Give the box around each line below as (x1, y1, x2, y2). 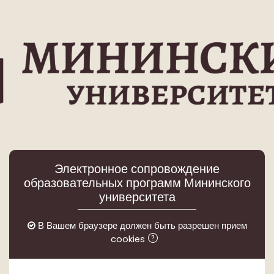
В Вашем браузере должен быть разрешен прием (35, 220, 247, 232)
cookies (111, 232, 147, 245)
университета (98, 188, 176, 206)
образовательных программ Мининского (23, 174, 251, 191)
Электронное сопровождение (54, 160, 220, 177)
